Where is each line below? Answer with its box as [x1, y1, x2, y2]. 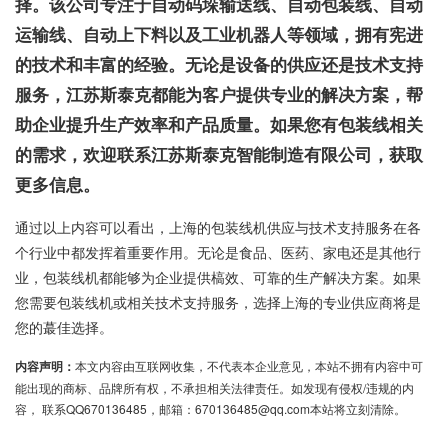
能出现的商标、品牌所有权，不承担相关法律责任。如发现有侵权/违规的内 [15, 378, 414, 396]
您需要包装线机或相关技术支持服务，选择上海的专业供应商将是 [15, 291, 421, 312]
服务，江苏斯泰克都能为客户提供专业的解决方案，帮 [15, 81, 423, 106]
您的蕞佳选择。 [15, 316, 113, 337]
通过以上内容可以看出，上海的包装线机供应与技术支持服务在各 [15, 216, 421, 237]
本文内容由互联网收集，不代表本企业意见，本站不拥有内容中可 [75, 356, 423, 374]
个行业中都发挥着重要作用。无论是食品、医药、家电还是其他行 [15, 241, 421, 262]
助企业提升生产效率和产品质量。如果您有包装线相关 [15, 111, 423, 136]
